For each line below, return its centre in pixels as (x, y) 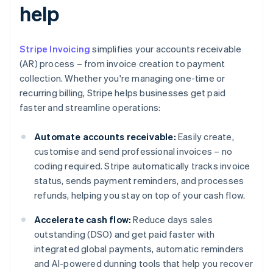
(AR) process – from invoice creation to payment (122, 64)
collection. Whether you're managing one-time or (122, 78)
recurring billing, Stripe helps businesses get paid (123, 93)
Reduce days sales (172, 220)
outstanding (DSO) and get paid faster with (125, 234)
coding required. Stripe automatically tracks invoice (142, 166)
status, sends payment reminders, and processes (139, 181)
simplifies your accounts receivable (166, 49)
